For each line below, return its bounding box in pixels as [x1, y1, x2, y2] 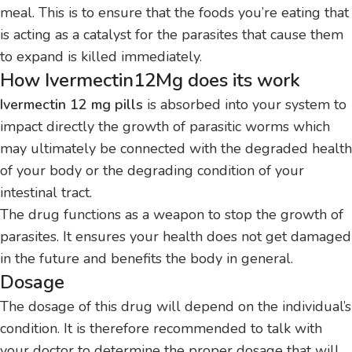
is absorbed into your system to [143, 95, 346, 115]
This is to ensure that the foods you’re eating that [38, 3, 349, 23]
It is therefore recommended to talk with [64, 319, 322, 339]
